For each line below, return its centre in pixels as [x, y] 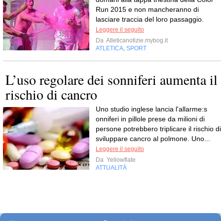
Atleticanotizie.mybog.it [136, 41]
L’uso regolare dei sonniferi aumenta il [111, 80]
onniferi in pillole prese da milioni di [150, 119]
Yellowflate [120, 160]
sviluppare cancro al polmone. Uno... [153, 139]
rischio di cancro [51, 94]
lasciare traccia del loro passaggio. [150, 19]
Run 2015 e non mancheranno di [147, 10]
